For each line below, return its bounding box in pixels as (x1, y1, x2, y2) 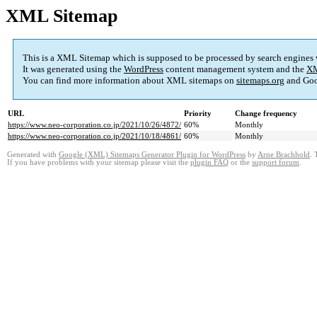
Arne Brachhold (258, 151, 310, 159)
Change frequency (235, 109, 297, 118)
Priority (184, 109, 212, 118)
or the (229, 158, 252, 167)
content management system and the (163, 64, 306, 75)
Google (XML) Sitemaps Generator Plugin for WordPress (59, 151, 246, 159)
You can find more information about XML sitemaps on (23, 75, 236, 86)
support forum (252, 158, 299, 167)
